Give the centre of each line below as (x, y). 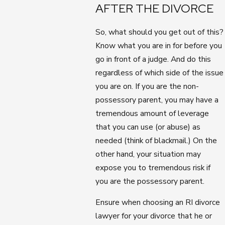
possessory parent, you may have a (157, 99)
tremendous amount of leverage (152, 113)
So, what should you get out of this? (160, 32)
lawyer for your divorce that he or (154, 216)
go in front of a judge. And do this (153, 59)
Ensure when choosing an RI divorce (158, 202)
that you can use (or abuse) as (148, 127)
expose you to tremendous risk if (153, 167)
